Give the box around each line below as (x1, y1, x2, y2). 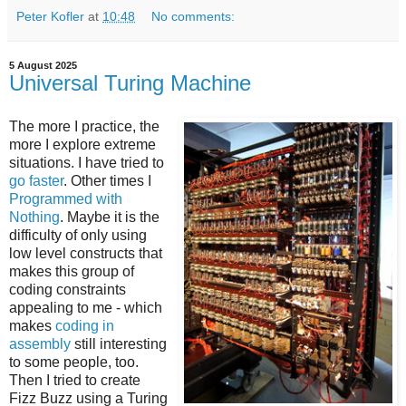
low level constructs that (9, 245, 162, 261)
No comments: (151, 8, 236, 24)
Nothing (9, 208, 60, 225)
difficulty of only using (9, 227, 147, 243)
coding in (55, 317, 114, 333)
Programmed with (9, 190, 122, 207)
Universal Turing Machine (9, 70, 251, 95)
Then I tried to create (9, 372, 140, 388)
